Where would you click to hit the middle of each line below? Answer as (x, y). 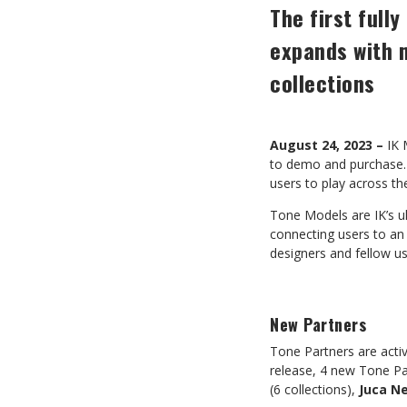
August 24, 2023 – (327, 145)
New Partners (318, 324)
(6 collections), (314, 389)
